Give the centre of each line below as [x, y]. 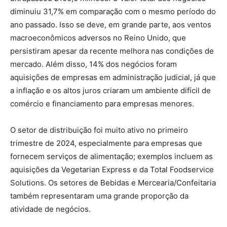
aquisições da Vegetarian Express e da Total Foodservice [112, 170]
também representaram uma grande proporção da [99, 196]
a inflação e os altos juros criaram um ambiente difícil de [110, 91]
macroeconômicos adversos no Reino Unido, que [98, 38]
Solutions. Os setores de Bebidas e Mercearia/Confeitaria [113, 183]
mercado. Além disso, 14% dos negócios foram [93, 64]
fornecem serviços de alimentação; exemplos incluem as [111, 157]
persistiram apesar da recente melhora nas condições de [112, 51]
